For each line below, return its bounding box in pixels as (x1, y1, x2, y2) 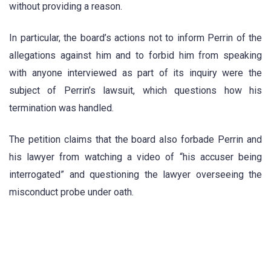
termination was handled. (9, 102, 114, 114)
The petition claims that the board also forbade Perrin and (9, 134, 262, 146)
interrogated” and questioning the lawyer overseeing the (9, 169, 262, 181)
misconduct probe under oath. (9, 186, 134, 198)
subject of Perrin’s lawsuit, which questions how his (9, 84, 262, 96)
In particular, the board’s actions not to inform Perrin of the (9, 31, 262, 44)
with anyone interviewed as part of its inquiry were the (9, 67, 262, 79)
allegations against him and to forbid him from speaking (9, 49, 262, 61)
